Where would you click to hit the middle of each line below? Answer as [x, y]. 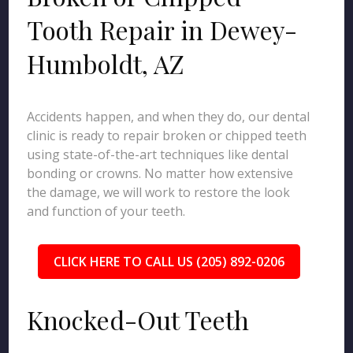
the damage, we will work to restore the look [159, 192]
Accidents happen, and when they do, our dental [169, 117]
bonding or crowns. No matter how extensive [160, 173]
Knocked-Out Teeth [138, 320]
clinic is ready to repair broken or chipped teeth [167, 136]
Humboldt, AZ [106, 63]
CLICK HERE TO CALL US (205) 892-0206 [169, 262]
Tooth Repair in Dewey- [162, 30]
